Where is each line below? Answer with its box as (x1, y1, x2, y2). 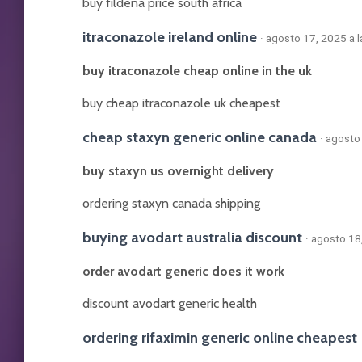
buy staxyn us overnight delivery (82, 163, 274, 179)
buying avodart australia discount (82, 228, 302, 246)
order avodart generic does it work (82, 263, 284, 279)
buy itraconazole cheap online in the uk (82, 63, 312, 78)
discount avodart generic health (82, 296, 257, 311)
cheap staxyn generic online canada (82, 128, 317, 146)
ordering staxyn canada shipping (82, 196, 260, 211)
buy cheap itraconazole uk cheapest (82, 95, 280, 111)
